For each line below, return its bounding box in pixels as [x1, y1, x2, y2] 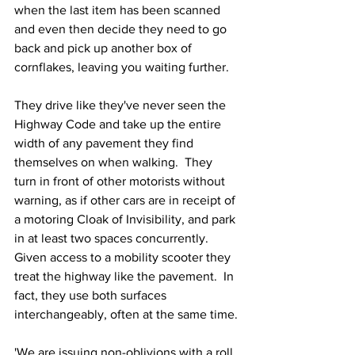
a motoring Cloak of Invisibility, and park [14, 212, 239, 227]
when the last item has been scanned [14, 3, 223, 17]
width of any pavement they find [14, 136, 197, 151]
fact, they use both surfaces [14, 288, 170, 303]
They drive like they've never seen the [14, 98, 229, 113]
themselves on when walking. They [14, 155, 216, 170]
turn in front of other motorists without [14, 174, 228, 189]
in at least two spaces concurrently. [14, 231, 215, 246]
